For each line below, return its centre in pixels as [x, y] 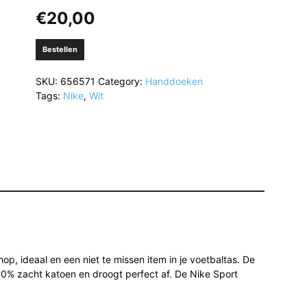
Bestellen [60, 49]
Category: [121, 81]
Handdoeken [174, 81]
